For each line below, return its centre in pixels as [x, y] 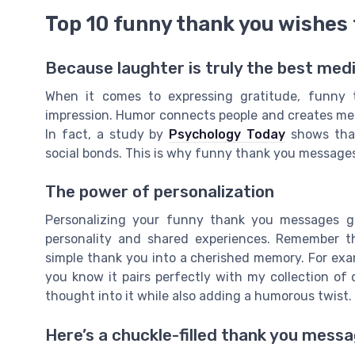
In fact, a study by [107, 135]
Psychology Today [227, 135]
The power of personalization [160, 192]
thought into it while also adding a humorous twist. [198, 296]
